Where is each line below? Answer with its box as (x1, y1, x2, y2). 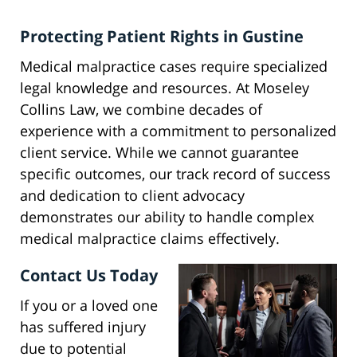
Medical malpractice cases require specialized (20, 57, 328, 76)
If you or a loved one (20, 296, 158, 316)
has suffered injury (20, 317, 146, 337)
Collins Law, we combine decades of (20, 100, 262, 120)
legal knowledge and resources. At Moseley (20, 78, 309, 98)
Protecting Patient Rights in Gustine (20, 25, 304, 48)
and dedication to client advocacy (20, 186, 245, 206)
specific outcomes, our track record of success (20, 164, 331, 184)
